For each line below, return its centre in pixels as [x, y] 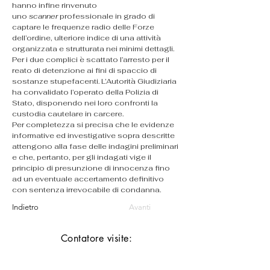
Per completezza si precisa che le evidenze [94, 125]
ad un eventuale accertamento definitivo [89, 179]
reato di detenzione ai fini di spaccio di [85, 71]
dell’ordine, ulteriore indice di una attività [87, 38]
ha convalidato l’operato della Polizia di [86, 92]
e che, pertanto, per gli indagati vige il [83, 157]
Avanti [140, 207]
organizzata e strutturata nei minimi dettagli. [93, 49]
